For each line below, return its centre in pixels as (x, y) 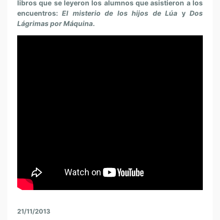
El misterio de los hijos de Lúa (120, 13)
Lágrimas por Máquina (55, 23)
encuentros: (40, 13)
